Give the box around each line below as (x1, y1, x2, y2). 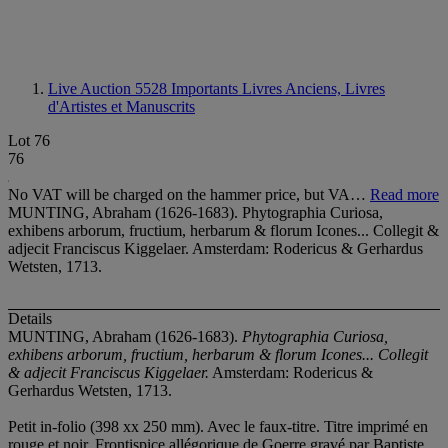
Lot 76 (8, 132, 50, 149)
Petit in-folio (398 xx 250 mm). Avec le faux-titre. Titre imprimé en (8, 418, 428, 436)
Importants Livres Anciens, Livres (171, 80, 385, 97)
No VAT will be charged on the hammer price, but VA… (8, 186, 370, 203)
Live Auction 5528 (48, 80, 171, 97)
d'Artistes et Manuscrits (48, 98, 195, 115)
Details (8, 310, 52, 328)
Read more (370, 186, 439, 203)
